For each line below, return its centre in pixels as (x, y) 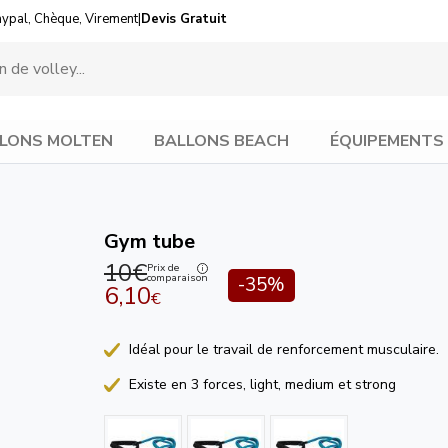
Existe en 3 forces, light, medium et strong (262, 384)
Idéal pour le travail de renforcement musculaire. (284, 349)
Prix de (163, 268)
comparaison (177, 278)
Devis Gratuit (184, 19)
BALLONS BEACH (221, 141)
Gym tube (149, 241)
